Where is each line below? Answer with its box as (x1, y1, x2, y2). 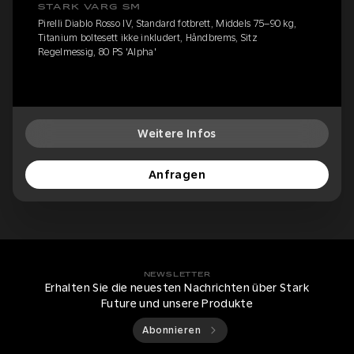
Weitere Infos (137, 127, 217, 141)
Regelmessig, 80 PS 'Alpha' (38, 47, 156, 58)
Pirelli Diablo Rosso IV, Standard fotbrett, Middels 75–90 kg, (38, 18, 297, 30)
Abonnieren (142, 325, 201, 337)
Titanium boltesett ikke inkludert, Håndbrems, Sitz (38, 32, 258, 44)
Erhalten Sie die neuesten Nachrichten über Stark (45, 281, 309, 295)
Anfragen (149, 168, 205, 182)
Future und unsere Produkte (100, 297, 254, 311)
